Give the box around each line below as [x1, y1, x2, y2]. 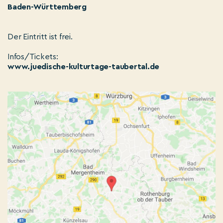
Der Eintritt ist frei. [7, 32, 73, 41]
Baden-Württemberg [7, 2, 87, 11]
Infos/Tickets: [7, 52, 58, 61]
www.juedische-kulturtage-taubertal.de [7, 62, 160, 71]
